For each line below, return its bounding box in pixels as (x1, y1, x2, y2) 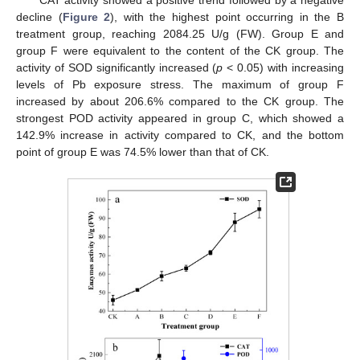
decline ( (16, 10, 63, 23)
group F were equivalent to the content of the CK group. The (16, 43, 344, 57)
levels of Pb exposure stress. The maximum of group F (16, 77, 344, 91)
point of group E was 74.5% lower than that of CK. (16, 145, 269, 158)
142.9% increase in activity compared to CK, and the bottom (16, 128, 344, 141)
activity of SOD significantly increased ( (16, 60, 217, 74)
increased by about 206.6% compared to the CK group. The (16, 94, 344, 108)
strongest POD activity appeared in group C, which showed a (16, 111, 344, 125)
